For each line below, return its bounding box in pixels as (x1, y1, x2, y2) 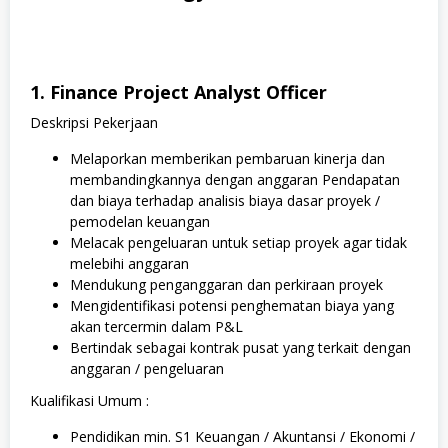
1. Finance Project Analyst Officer (30, 79, 327, 104)
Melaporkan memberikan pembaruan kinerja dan (70, 148, 385, 168)
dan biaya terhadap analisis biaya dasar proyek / (70, 190, 380, 210)
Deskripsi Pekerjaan (30, 112, 158, 132)
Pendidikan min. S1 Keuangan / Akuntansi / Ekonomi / (70, 427, 415, 446)
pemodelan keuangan (70, 211, 210, 231)
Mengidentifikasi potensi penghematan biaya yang (70, 295, 394, 315)
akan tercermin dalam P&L (70, 316, 243, 336)
